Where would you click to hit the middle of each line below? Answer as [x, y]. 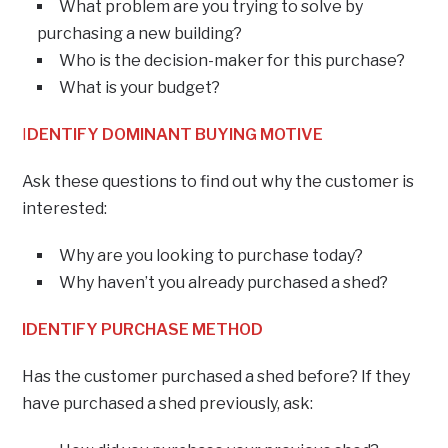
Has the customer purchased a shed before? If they [216, 376]
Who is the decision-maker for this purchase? [232, 60]
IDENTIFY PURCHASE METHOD [143, 329]
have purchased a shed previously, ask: [168, 403]
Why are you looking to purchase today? [211, 255]
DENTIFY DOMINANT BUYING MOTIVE [175, 134]
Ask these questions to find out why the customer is [218, 181]
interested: [65, 208]
